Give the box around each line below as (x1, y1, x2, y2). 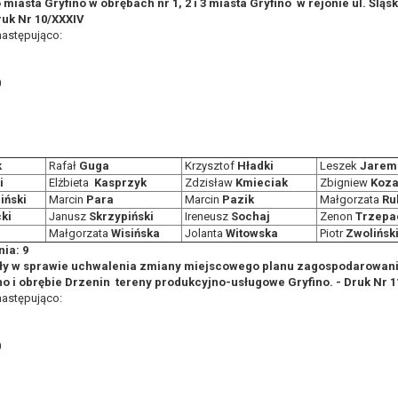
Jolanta (182, 227, 226, 240)
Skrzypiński (89, 210, 154, 223)
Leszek (317, 159, 360, 172)
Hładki (237, 159, 274, 172)
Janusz (46, 210, 89, 223)
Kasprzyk (94, 176, 147, 189)
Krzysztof (182, 159, 237, 172)
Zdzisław (182, 176, 235, 189)
